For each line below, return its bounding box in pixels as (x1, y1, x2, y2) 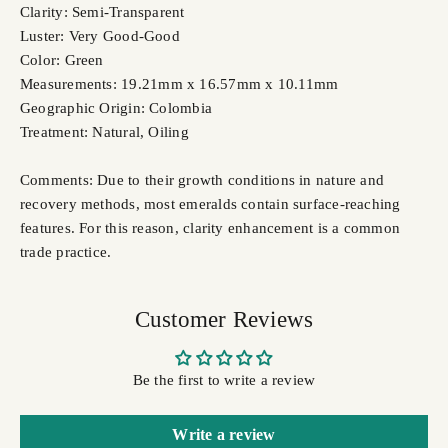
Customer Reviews (134, 306, 314, 332)
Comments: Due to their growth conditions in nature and (20, 171, 385, 188)
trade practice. (20, 243, 112, 260)
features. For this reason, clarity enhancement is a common (20, 219, 401, 236)
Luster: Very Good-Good (20, 27, 180, 44)
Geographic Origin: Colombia (20, 99, 213, 116)
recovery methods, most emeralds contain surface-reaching (20, 195, 401, 212)
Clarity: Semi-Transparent (20, 3, 185, 20)
